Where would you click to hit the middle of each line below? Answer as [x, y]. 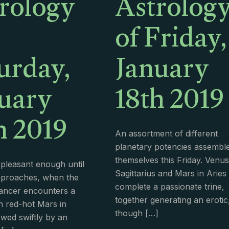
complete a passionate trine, [169, 187]
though [129, 213]
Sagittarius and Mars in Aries [170, 174]
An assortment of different [166, 134]
